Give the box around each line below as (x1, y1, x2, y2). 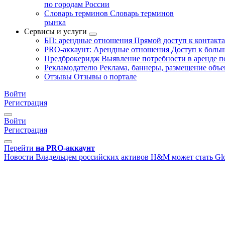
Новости (4, 153, 34, 161)
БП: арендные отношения (44, 36, 134, 45)
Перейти (4, 144, 34, 152)
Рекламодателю (44, 63, 99, 72)
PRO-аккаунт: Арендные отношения (44, 45, 171, 54)
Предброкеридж (44, 54, 101, 63)
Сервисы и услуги (24, 27, 87, 36)
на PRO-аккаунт (36, 144, 95, 152)
